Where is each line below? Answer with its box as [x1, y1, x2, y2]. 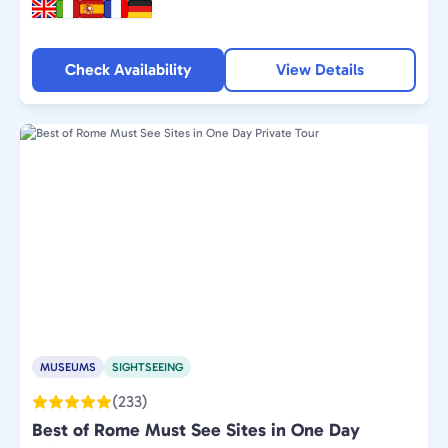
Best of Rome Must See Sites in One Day [32, 419, 360, 441]
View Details [276, 60, 364, 79]
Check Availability [64, 60, 192, 79]
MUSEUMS [40, 360, 96, 374]
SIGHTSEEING [112, 360, 183, 374]
